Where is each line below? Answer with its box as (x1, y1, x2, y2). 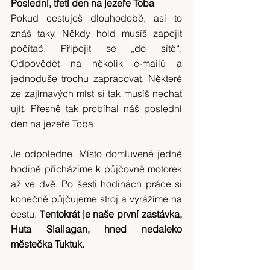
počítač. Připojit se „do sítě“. (11, 42, 182, 54)
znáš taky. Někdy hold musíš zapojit (11, 27, 182, 39)
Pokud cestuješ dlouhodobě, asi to (11, 12, 182, 24)
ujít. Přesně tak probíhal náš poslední (11, 102, 182, 115)
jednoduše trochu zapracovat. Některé (11, 72, 182, 84)
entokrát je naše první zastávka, (45, 208, 183, 220)
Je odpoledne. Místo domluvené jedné (11, 148, 182, 160)
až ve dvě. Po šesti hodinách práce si (11, 178, 182, 190)
